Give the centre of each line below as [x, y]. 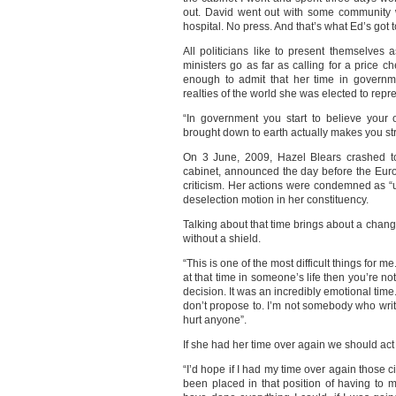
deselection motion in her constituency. [276, 200]
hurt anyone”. [215, 320]
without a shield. [222, 239]
